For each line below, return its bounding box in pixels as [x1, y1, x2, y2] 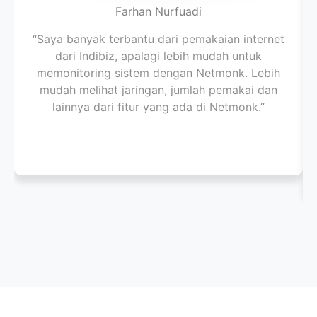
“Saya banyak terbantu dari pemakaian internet [33, 32, 284, 46]
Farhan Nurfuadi [115, 4, 202, 18]
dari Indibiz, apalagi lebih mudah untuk [55, 49, 262, 63]
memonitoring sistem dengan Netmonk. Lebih [37, 66, 280, 80]
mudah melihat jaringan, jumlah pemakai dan [40, 83, 277, 97]
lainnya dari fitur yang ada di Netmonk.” [52, 100, 265, 114]
